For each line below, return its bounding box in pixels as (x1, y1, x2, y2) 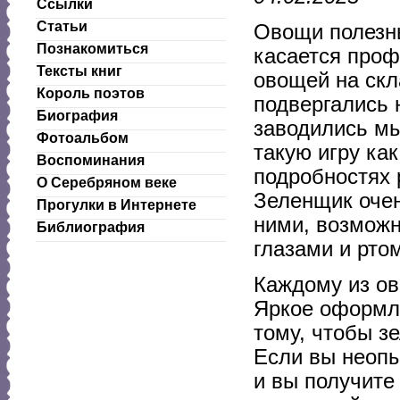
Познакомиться (37, 41, 148, 56)
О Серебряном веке (37, 175, 177, 190)
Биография (37, 108, 118, 123)
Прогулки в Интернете (37, 197, 196, 212)
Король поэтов (37, 86, 145, 101)
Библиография (37, 220, 145, 235)
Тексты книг (37, 63, 122, 79)
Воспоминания (37, 153, 145, 168)
